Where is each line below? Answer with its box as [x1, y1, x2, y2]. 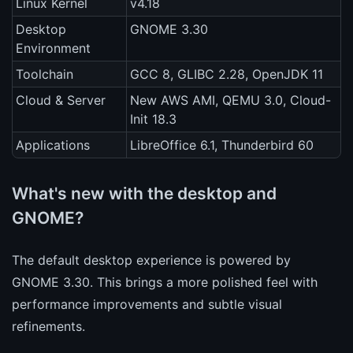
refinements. [12, 318, 85, 334]
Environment [16, 40, 91, 57]
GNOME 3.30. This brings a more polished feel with [12, 273, 318, 290]
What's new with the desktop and [12, 183, 277, 203]
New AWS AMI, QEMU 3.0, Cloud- [130, 92, 331, 109]
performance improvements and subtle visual [12, 295, 282, 312]
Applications [16, 137, 90, 154]
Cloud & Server [16, 92, 106, 109]
